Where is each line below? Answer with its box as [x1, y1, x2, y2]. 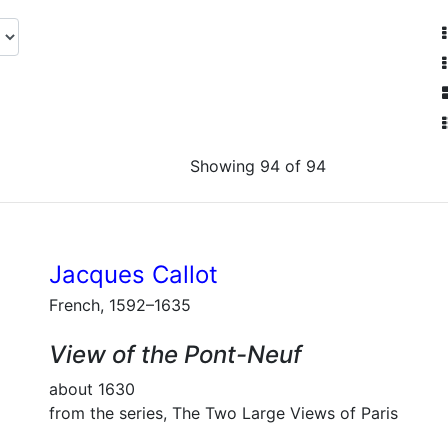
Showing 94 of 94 [190, 156, 326, 176]
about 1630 [49, 379, 135, 399]
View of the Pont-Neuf [49, 340, 302, 369]
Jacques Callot [49, 260, 218, 289]
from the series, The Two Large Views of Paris [49, 403, 398, 423]
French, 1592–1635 [49, 295, 191, 315]
